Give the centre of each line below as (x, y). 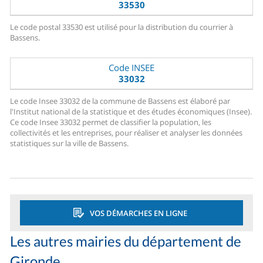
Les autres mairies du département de (126, 241)
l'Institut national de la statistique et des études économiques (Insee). (131, 112)
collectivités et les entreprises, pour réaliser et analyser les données (127, 133)
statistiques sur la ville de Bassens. (70, 144)
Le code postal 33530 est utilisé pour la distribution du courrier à (122, 27)
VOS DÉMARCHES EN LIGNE (138, 213)
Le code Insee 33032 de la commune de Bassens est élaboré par (120, 101)
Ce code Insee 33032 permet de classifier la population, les (111, 122)
